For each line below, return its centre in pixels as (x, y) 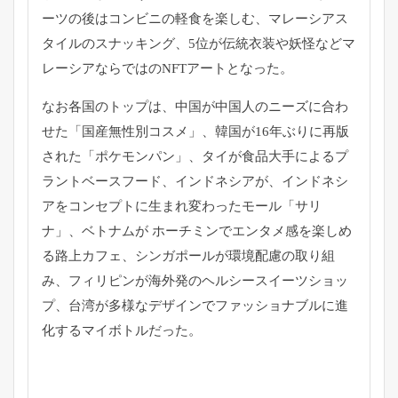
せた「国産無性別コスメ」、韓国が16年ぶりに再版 (195, 131)
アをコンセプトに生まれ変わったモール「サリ (182, 206)
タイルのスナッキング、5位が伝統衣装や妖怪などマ (199, 43)
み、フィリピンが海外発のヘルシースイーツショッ (195, 280)
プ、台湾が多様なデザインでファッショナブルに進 (195, 305)
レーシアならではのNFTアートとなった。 (167, 68)
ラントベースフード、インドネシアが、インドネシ (195, 181)
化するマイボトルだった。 (122, 330)
